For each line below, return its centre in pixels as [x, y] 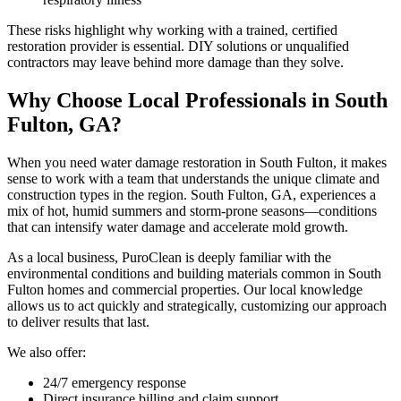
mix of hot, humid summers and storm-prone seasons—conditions [192, 211]
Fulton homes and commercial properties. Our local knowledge [185, 290]
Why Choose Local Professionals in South [197, 101]
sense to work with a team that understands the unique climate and [193, 179]
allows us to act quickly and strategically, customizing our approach [197, 306]
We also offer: [47, 353]
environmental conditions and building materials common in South [194, 274]
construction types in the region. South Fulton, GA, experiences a [192, 195]
